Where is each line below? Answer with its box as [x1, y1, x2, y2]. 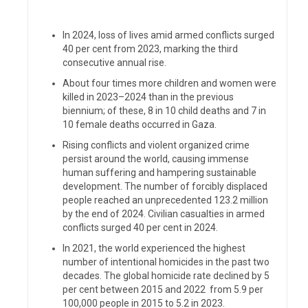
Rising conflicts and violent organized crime [63, 139, 250, 151]
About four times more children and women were [63, 77, 276, 89]
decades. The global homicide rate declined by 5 [63, 269, 269, 281]
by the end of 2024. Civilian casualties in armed [63, 208, 265, 219]
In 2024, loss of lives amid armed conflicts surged [63, 29, 274, 41]
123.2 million [214, 194, 268, 206]
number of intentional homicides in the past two [63, 256, 269, 267]
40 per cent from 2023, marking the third [63, 43, 238, 54]
